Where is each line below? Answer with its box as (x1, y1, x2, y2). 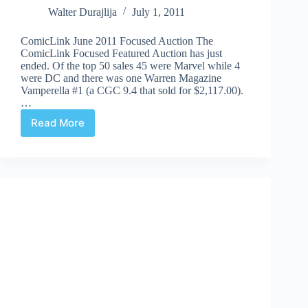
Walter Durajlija (48, 5, 117, 18)
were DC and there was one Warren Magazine (21, 71, 221, 84)
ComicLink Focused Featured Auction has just (21, 47, 222, 59)
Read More (31, 116, 85, 130)
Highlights (56, 135, 107, 148)
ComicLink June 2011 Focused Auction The (21, 34, 213, 47)
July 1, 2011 (132, 5, 185, 18)
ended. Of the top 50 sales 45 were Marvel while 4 (21, 59, 240, 71)
